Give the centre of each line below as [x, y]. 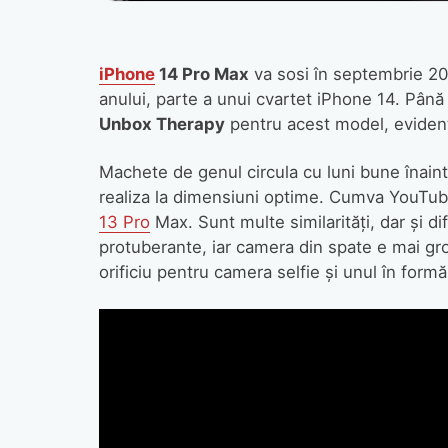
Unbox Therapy [161, 123]
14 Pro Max [201, 73]
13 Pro [124, 222]
